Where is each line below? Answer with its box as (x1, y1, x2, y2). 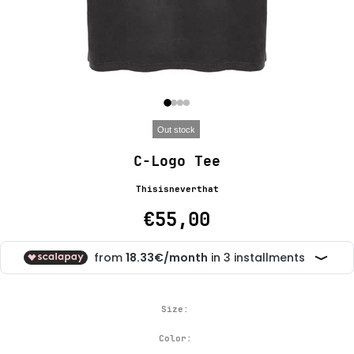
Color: (158, 333, 192, 344)
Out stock (156, 125, 195, 134)
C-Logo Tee (134, 152, 220, 170)
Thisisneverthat (135, 183, 219, 194)
